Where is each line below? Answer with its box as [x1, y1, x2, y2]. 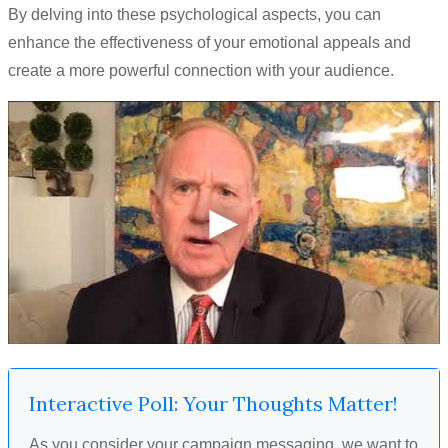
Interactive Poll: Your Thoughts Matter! [29, 391, 398, 416]
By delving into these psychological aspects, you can [8, 6, 381, 23]
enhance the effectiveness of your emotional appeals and [8, 34, 411, 51]
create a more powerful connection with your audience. [8, 62, 394, 79]
